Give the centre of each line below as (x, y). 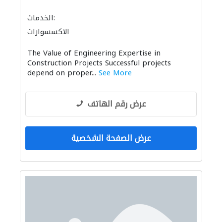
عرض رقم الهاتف (117, 104)
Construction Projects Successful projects (99, 63)
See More (115, 73)
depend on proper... (63, 73)
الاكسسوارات (48, 32)
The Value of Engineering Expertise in (94, 53)
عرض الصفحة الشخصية (111, 138)
